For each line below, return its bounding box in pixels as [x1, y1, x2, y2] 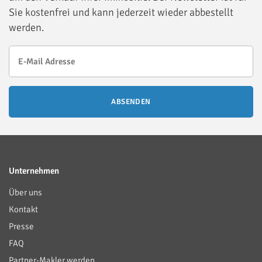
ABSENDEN [111, 96, 151, 106]
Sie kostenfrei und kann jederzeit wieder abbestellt [9, 5, 233, 19]
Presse [9, 220, 34, 232]
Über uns [9, 187, 42, 198]
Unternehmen [9, 165, 59, 176]
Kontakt [9, 204, 38, 215]
